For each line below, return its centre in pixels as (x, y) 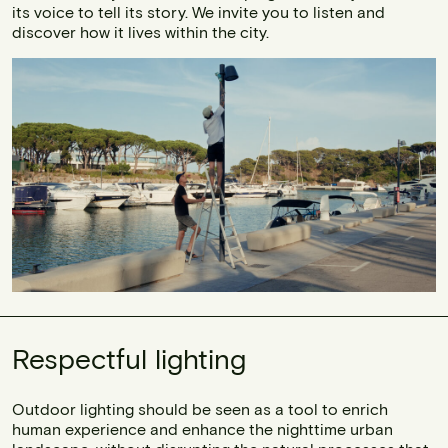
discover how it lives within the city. (140, 31)
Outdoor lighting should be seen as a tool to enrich (200, 408)
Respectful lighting (129, 357)
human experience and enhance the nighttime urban (202, 428)
